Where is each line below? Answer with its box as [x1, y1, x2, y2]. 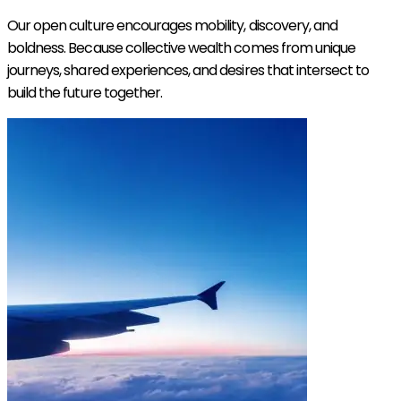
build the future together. [7, 81, 163, 103]
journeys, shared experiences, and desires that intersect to [7, 59, 370, 81]
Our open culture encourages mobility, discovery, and [7, 14, 338, 36]
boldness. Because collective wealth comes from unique [7, 37, 356, 58]
